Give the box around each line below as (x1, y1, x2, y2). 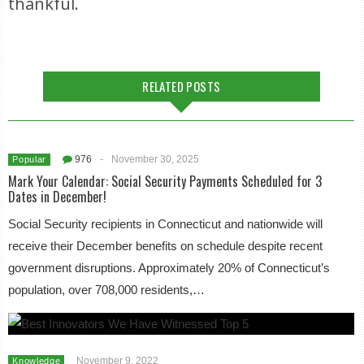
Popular (12, 154, 47, 164)
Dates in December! (8, 187, 107, 206)
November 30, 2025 (111, 154, 200, 165)
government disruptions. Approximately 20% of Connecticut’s (8, 261, 331, 275)
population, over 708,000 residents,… (8, 283, 206, 297)
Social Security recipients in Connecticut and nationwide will (8, 217, 323, 231)
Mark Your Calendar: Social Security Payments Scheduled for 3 (8, 171, 323, 191)
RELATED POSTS (142, 77, 221, 95)
